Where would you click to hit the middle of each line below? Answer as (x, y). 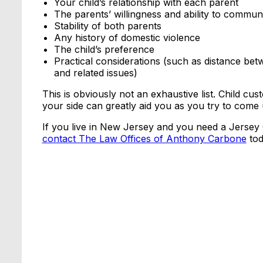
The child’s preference (104, 50)
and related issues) (95, 73)
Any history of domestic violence (127, 38)
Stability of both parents (107, 26)
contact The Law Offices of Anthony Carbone (144, 139)
